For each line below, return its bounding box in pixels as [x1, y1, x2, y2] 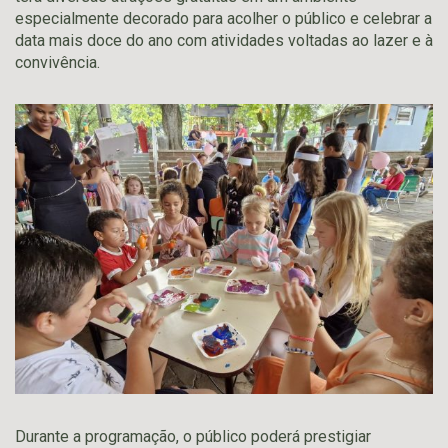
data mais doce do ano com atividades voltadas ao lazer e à [15, 31, 433, 50]
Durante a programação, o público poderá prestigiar [15, 426, 371, 446]
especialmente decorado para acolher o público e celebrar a [15, 9, 432, 28]
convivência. [15, 53, 100, 72]
